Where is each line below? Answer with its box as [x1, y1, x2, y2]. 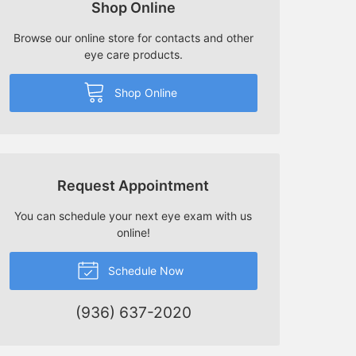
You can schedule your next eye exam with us [14, 208, 253, 222]
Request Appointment [57, 176, 210, 194]
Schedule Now [105, 263, 184, 277]
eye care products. [83, 47, 183, 61]
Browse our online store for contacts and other [13, 30, 253, 44]
